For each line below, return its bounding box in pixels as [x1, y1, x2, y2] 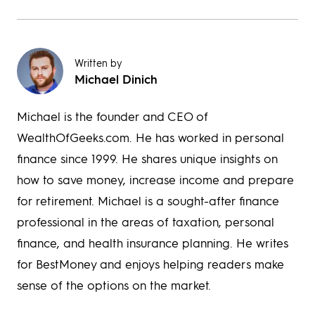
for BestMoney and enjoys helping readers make [17, 256, 284, 272]
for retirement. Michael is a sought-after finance [17, 193, 279, 209]
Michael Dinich [75, 70, 157, 86]
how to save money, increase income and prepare [17, 172, 294, 188]
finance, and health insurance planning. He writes [17, 235, 288, 251]
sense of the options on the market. [17, 277, 211, 293]
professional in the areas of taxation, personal [17, 214, 274, 230]
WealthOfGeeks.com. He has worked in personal [17, 129, 284, 146]
